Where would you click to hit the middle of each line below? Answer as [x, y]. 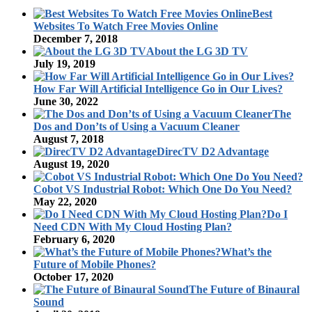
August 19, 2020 [71, 164]
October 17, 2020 [73, 277]
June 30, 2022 [66, 102]
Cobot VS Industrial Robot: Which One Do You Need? [163, 189]
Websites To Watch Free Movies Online [126, 26]
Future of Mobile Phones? [95, 265]
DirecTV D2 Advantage [213, 152]
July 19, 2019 [64, 64]
